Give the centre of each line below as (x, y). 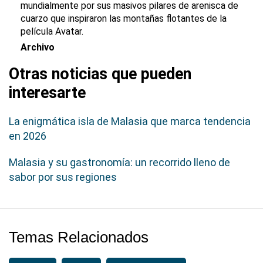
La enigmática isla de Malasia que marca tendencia (130, 122)
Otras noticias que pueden (100, 74)
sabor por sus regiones (63, 177)
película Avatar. (52, 32)
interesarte (47, 93)
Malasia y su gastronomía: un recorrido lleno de (119, 163)
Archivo (38, 48)
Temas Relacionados (79, 237)
